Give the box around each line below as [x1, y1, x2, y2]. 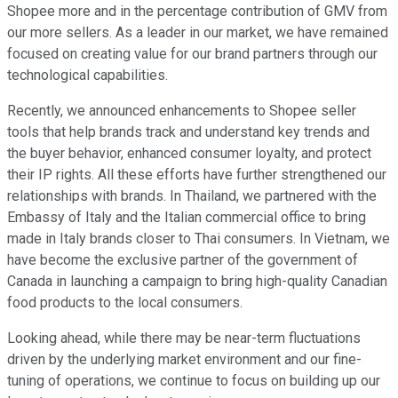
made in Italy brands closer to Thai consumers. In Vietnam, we [7, 230, 390, 248]
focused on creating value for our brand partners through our [7, 45, 378, 63]
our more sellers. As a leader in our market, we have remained [7, 24, 388, 42]
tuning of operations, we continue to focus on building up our [7, 372, 380, 390]
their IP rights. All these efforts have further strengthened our [7, 166, 386, 184]
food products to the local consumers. [7, 294, 243, 312]
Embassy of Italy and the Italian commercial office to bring [7, 209, 366, 227]
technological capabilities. [7, 67, 168, 84]
